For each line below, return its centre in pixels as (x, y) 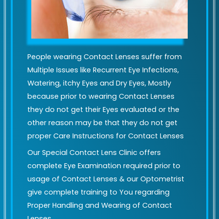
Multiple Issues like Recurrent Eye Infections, (103, 70)
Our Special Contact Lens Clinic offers (94, 153)
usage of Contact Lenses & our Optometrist (106, 179)
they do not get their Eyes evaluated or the (103, 109)
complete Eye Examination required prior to (104, 166)
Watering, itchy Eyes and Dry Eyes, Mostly (99, 83)
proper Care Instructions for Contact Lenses (106, 136)
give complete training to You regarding (99, 192)
